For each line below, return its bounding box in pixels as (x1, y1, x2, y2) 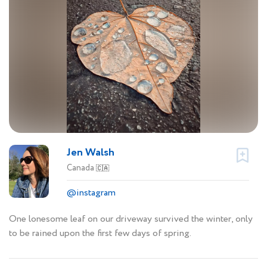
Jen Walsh (67, 144, 114, 160)
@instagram (67, 185, 116, 200)
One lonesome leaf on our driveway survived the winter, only (9, 212, 253, 226)
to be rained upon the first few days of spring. (9, 226, 191, 240)
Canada (67, 162, 96, 174)
